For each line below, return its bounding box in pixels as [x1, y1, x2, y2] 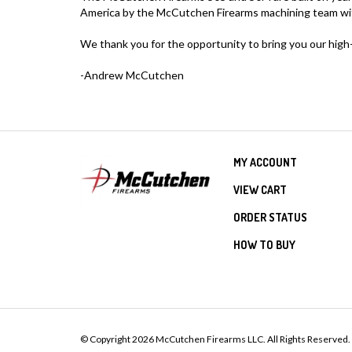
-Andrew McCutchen [80, 68, 184, 82]
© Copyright [80, 333, 132, 345]
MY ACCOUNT [233, 156, 297, 169]
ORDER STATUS [233, 211, 307, 224]
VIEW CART [233, 183, 287, 196]
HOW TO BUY [233, 238, 295, 251]
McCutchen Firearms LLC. [154, 333, 266, 345]
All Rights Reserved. [266, 333, 350, 345]
